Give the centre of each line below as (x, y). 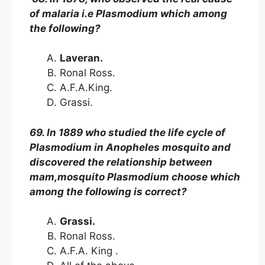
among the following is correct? (108, 191)
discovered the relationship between (121, 162)
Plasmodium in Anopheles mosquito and (130, 147)
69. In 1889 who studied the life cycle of (127, 132)
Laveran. (84, 58)
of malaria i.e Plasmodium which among (128, 13)
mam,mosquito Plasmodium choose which (135, 177)
